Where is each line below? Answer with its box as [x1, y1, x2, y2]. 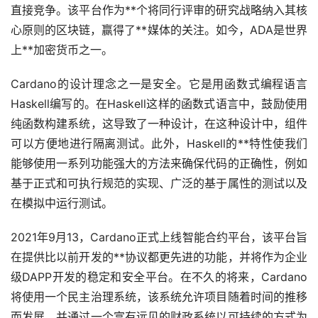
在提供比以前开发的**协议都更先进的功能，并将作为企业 [11, 249, 307, 264]
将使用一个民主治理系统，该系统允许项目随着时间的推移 [11, 289, 307, 304]
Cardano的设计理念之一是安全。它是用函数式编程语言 [11, 76, 307, 91]
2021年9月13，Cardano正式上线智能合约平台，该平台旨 [11, 229, 307, 244]
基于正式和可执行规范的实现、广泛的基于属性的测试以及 [11, 175, 307, 190]
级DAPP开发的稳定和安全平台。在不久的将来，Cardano [11, 269, 307, 284]
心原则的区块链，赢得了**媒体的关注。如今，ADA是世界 [11, 22, 307, 37]
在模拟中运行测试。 [11, 195, 113, 210]
